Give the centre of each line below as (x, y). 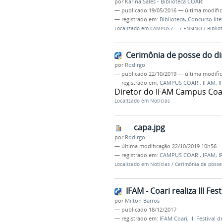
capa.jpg (149, 127)
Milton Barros (142, 200)
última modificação (146, 146)
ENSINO (193, 29)
